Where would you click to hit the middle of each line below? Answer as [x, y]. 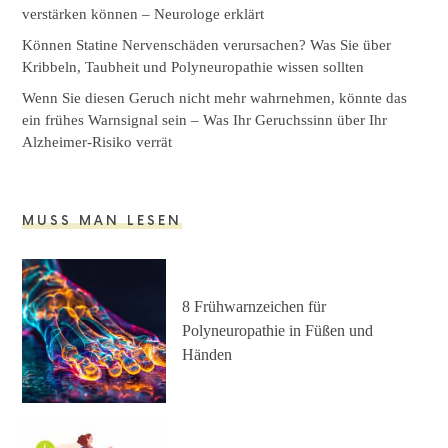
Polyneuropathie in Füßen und [278, 330]
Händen [207, 354]
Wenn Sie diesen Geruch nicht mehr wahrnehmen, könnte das [215, 97]
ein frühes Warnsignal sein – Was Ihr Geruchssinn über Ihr [205, 119]
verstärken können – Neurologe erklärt [143, 13]
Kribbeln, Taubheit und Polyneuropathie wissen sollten [193, 66]
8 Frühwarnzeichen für [254, 306]
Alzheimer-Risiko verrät [97, 141]
